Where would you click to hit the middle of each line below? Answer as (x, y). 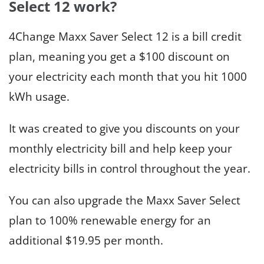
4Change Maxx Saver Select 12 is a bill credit (125, 37)
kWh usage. (39, 97)
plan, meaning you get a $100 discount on (119, 57)
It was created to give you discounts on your (124, 129)
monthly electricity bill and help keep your (121, 149)
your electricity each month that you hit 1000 (128, 77)
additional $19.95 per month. (88, 241)
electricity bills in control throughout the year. (130, 169)
